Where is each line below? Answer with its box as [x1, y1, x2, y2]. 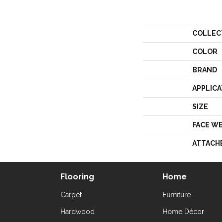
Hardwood [60, 208, 95, 216]
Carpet [60, 191, 82, 199]
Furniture [163, 191, 191, 199]
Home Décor [163, 208, 205, 216]
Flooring [60, 172, 94, 181]
